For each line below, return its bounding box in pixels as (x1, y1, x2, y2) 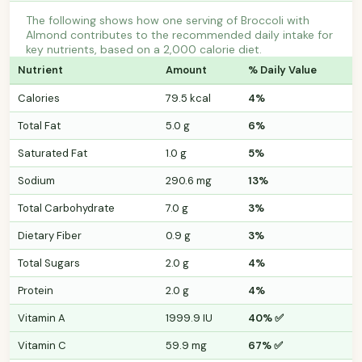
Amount (166, 62, 207, 77)
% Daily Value (248, 62, 317, 77)
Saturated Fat (18, 145, 87, 160)
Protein (18, 283, 53, 297)
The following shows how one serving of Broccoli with (26, 12, 309, 27)
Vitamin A (18, 310, 65, 325)
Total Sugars (18, 255, 80, 270)
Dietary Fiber (18, 228, 82, 242)
